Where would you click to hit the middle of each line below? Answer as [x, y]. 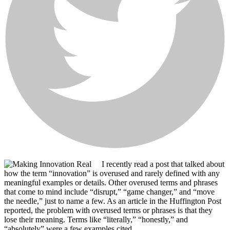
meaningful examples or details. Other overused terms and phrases [111, 182]
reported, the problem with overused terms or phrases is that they [108, 210]
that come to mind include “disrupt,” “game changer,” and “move [109, 191]
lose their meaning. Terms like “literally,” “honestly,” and [96, 219]
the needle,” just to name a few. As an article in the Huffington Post [113, 201]
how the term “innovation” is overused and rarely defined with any [112, 173]
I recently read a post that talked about [163, 164]
